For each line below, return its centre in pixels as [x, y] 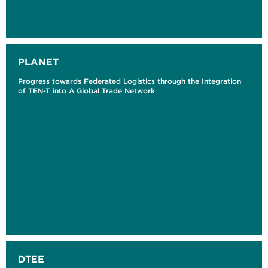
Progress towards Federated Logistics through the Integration [130, 81]
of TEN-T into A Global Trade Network [87, 91]
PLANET [38, 62]
